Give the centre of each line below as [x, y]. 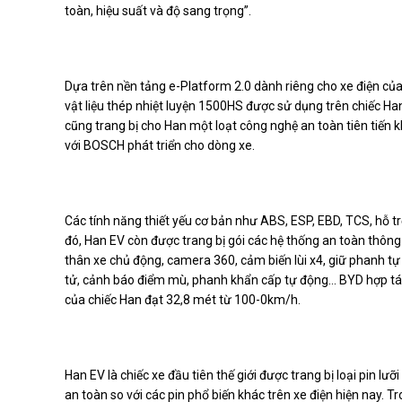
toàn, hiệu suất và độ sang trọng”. [158, 10]
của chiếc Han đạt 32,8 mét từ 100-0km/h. [184, 299]
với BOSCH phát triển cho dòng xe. [160, 145]
